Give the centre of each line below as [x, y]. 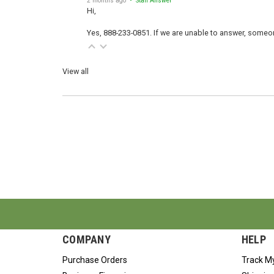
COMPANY [87, 234]
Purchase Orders [95, 254]
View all [76, 65]
